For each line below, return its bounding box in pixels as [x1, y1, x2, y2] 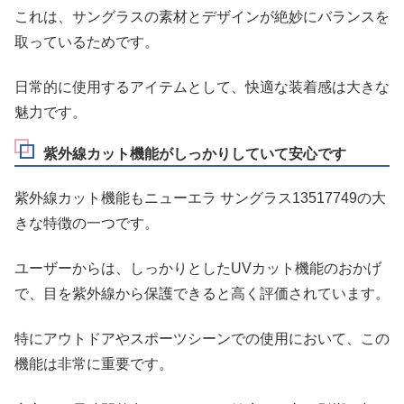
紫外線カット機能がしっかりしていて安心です [43, 146, 346, 162]
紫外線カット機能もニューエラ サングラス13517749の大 [14, 189, 386, 206]
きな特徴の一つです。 [14, 215, 159, 231]
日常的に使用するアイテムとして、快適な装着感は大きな [14, 78, 390, 95]
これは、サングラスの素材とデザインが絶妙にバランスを [14, 8, 390, 24]
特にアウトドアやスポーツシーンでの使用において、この [14, 331, 390, 347]
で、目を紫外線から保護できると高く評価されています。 [14, 285, 390, 301]
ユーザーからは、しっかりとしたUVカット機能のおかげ [14, 260, 381, 276]
